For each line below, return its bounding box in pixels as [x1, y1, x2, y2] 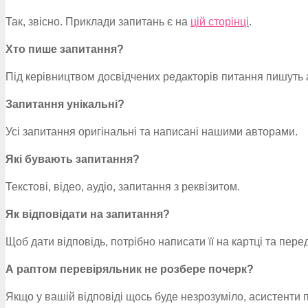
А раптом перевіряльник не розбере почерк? [5, 263, 254, 275]
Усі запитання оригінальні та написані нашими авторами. [5, 126, 298, 137]
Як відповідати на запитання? [5, 208, 170, 220]
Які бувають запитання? [5, 153, 140, 165]
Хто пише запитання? [5, 43, 124, 55]
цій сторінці [190, 16, 249, 27]
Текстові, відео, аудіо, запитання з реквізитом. [5, 181, 240, 192]
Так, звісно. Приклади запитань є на [5, 16, 190, 27]
